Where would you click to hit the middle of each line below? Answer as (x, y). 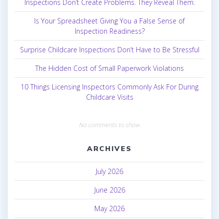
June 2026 (109, 190)
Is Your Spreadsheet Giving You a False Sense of (109, 21)
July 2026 (109, 172)
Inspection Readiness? (109, 31)
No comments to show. (109, 125)
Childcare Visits (109, 97)
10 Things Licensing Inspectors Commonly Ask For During (109, 87)
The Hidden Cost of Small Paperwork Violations (109, 68)
